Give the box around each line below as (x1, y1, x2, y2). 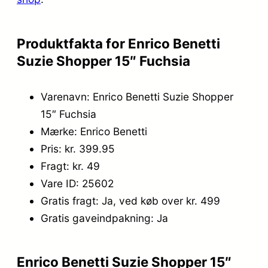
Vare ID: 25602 (41, 176, 114, 190)
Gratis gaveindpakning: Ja (41, 211, 168, 224)
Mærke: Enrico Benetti (41, 124, 147, 138)
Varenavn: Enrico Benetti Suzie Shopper (41, 90, 233, 103)
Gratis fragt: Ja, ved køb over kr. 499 (41, 194, 220, 207)
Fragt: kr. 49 (41, 159, 100, 172)
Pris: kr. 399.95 (41, 142, 115, 155)
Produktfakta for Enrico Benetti (17, 35, 220, 51)
